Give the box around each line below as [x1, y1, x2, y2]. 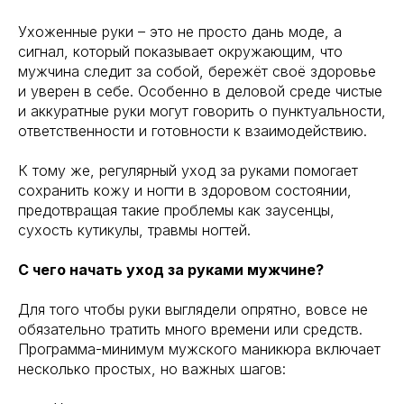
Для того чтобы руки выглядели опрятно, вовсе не [18, 300, 368, 318]
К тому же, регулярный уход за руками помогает [18, 161, 358, 179]
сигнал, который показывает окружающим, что [18, 42, 343, 60]
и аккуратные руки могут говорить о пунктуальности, [18, 102, 386, 120]
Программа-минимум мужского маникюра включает [18, 340, 381, 358]
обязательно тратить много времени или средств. [18, 320, 363, 338]
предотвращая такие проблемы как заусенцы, [18, 201, 335, 219]
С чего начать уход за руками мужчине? [18, 261, 324, 279]
